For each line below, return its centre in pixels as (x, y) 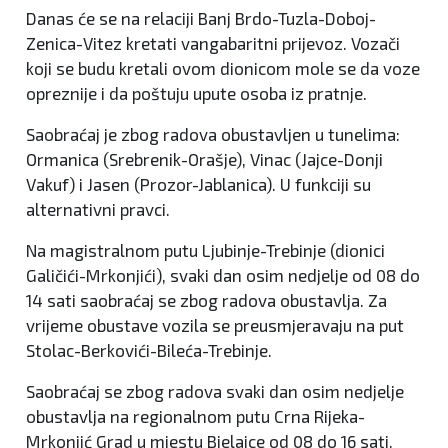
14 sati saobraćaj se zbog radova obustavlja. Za (206, 300)
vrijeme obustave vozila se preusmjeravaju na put (215, 325)
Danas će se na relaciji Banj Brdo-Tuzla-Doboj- (201, 18)
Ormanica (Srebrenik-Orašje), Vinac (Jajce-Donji (204, 159)
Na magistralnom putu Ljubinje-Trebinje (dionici (205, 250)
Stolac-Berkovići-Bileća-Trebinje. (149, 350)
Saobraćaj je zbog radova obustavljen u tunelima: (213, 134)
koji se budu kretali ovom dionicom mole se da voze (223, 68)
